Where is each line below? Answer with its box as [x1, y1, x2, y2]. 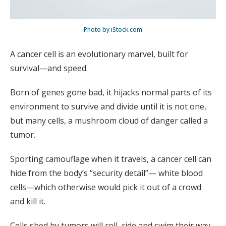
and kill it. [10, 195, 45, 207]
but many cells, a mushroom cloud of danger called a [10, 115, 208, 126]
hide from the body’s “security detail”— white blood [10, 167, 203, 179]
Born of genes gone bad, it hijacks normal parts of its [10, 86, 212, 98]
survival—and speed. [10, 62, 88, 74]
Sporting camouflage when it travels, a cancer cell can [10, 153, 211, 164]
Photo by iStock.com [84, 25, 142, 34]
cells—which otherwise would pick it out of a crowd [10, 181, 201, 193]
